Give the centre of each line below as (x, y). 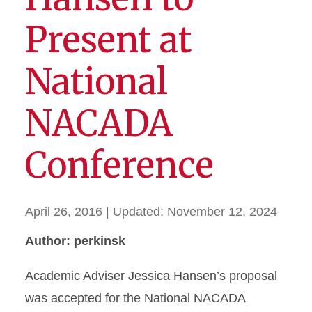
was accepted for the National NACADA (135, 298)
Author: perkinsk (75, 241)
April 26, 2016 (64, 212)
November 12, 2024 (222, 212)
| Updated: (136, 212)
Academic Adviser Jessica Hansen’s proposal (151, 276)
